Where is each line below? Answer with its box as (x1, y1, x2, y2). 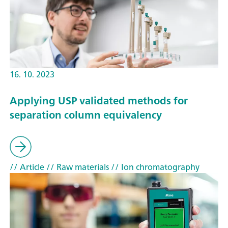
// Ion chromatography (109, 159, 199, 174)
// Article (10, 159, 44, 174)
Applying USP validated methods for (10, 92, 188, 110)
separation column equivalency (10, 106, 162, 124)
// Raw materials (44, 159, 109, 174)
